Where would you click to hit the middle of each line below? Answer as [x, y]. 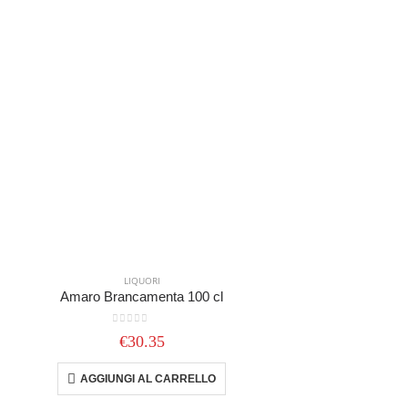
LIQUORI [142, 281]
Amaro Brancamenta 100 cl [142, 297]
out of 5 [142, 333]
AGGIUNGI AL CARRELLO [148, 379]
